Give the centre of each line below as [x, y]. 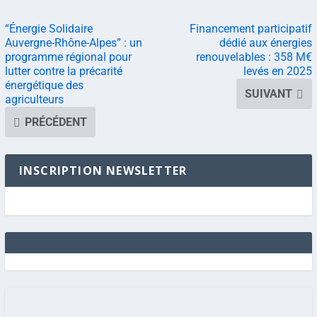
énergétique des [44, 85]
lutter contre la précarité [63, 71]
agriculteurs [34, 99]
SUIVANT [269, 93]
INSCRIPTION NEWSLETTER [103, 170]
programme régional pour [68, 57]
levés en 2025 [278, 71]
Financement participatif [251, 28]
